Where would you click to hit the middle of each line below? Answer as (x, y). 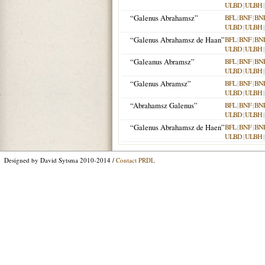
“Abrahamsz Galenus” (164, 105)
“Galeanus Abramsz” (162, 62)
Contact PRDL (135, 160)
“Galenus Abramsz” (161, 83)
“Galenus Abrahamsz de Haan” (177, 40)
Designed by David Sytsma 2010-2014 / (60, 160)
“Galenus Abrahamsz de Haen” (177, 127)
